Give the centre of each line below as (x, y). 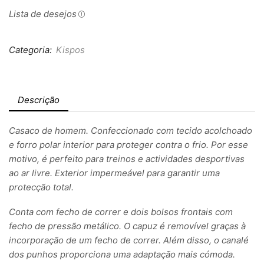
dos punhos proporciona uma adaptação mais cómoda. (122, 255)
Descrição (39, 100)
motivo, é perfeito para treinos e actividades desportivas (127, 159)
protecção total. (41, 187)
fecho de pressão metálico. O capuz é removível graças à (127, 226)
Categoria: (32, 49)
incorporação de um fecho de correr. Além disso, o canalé (129, 240)
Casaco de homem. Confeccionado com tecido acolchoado (131, 130)
